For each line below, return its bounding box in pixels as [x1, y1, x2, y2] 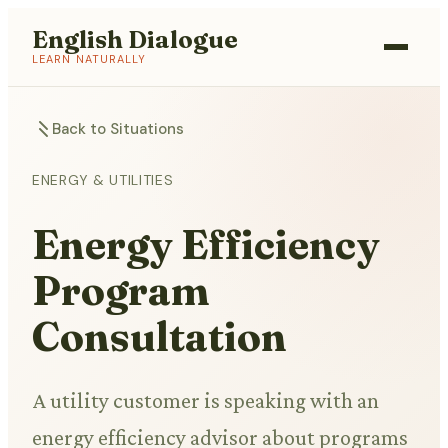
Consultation [32, 312, 287, 362]
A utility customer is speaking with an [32, 388, 379, 414]
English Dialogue [32, 25, 238, 54]
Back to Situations [52, 119, 184, 139]
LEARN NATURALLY [32, 52, 147, 66]
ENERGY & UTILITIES [32, 171, 174, 189]
